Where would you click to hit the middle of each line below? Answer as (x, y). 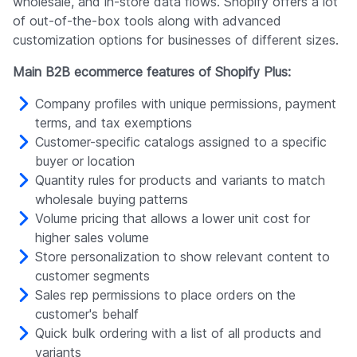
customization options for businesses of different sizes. (176, 40)
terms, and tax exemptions (114, 123)
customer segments (92, 276)
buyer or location (85, 161)
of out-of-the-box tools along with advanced (147, 21)
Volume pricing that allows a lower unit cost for (173, 219)
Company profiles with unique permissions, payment (186, 104)
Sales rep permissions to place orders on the (165, 295)
